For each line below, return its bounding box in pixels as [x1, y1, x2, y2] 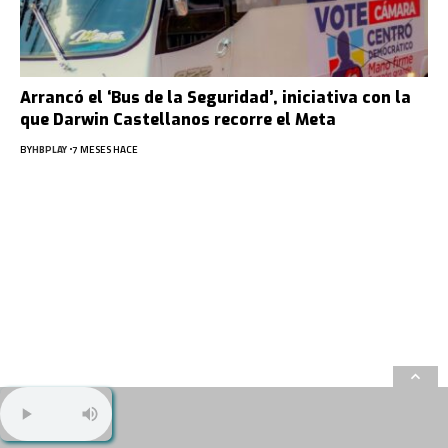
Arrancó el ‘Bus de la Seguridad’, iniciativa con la [20, 86, 411, 108]
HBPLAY [32, 141, 67, 157]
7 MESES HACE [71, 141, 138, 157]
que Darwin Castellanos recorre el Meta [20, 108, 336, 130]
